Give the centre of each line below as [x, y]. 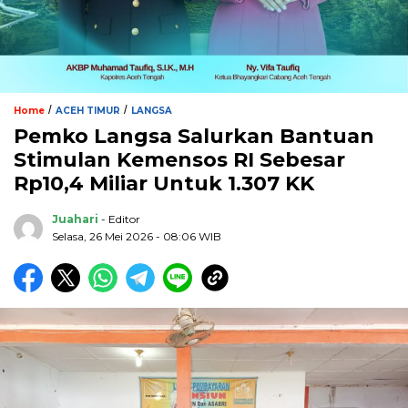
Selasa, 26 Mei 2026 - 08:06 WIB [137, 237]
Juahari [75, 219]
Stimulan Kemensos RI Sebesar [179, 160]
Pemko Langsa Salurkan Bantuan [194, 137]
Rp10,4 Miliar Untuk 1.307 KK [164, 184]
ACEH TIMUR [88, 111]
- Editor [121, 219]
